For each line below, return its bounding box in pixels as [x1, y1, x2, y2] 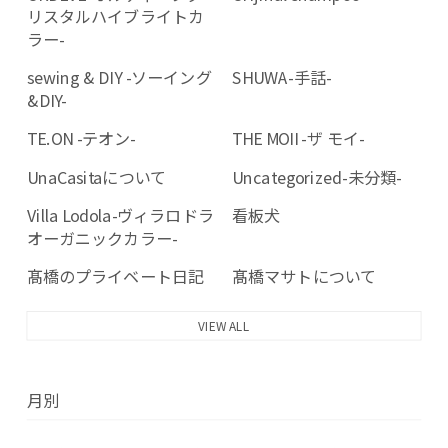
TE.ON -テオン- [26, 125, 137, 150]
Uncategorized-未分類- [232, 164, 402, 189]
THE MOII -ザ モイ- [232, 125, 365, 150]
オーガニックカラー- [26, 225, 178, 250]
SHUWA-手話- [232, 65, 332, 89]
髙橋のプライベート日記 [26, 263, 204, 288]
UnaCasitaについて [26, 164, 167, 189]
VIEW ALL [198, 317, 250, 335]
